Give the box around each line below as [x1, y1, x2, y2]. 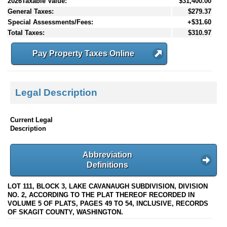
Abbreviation [83, 150, 132, 159]
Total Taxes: [8, 28, 45, 36]
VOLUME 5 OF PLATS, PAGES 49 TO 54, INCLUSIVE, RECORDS [8, 200, 208, 208]
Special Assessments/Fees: [8, 18, 93, 26]
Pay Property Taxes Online [32, 49, 134, 58]
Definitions [87, 160, 128, 169]
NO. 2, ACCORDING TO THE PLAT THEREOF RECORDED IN [8, 191, 195, 199]
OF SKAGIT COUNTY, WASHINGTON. [8, 208, 123, 216]
